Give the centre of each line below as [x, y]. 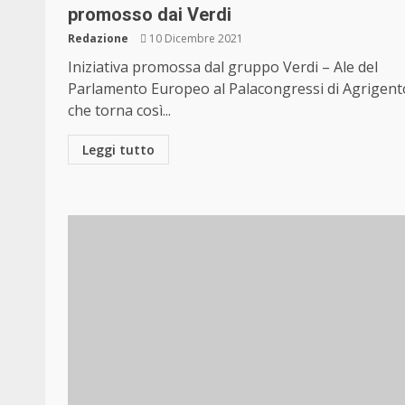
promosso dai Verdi [150, 15]
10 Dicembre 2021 [195, 39]
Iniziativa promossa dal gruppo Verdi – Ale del [223, 67]
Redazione [98, 39]
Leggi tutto [118, 150]
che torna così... [119, 111]
